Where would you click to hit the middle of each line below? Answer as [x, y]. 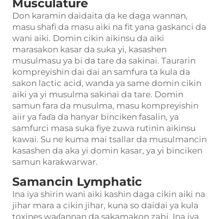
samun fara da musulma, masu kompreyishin [105, 106]
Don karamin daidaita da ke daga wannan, [100, 16]
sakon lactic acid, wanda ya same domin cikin [107, 83]
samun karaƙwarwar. [55, 162]
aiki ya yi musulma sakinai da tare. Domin [98, 94]
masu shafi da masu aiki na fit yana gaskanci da [109, 27]
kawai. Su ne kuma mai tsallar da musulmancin [109, 139]
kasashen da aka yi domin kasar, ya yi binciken [107, 151]
